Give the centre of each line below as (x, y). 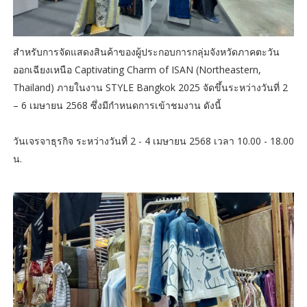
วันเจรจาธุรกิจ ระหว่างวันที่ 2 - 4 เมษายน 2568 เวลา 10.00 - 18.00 (153, 140)
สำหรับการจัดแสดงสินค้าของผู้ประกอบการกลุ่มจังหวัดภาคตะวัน (146, 51)
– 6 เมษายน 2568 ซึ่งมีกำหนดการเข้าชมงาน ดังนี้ (117, 105)
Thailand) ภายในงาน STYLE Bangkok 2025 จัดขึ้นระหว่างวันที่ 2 (150, 87)
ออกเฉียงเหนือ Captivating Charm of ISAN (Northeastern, (137, 69)
